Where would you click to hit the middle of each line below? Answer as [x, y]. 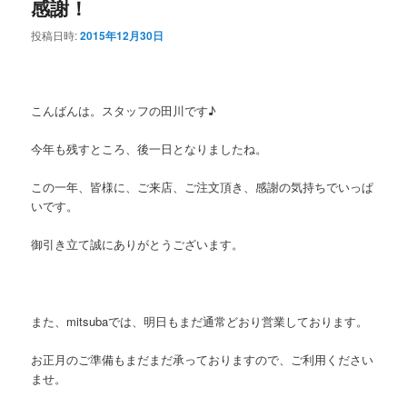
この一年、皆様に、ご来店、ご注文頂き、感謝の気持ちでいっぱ [203, 187]
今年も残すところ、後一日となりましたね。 [149, 149]
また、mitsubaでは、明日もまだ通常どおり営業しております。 [200, 321]
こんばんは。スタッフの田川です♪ [124, 111]
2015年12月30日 [122, 35]
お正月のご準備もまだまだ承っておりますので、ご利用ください [203, 359]
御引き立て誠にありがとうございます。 [138, 244]
